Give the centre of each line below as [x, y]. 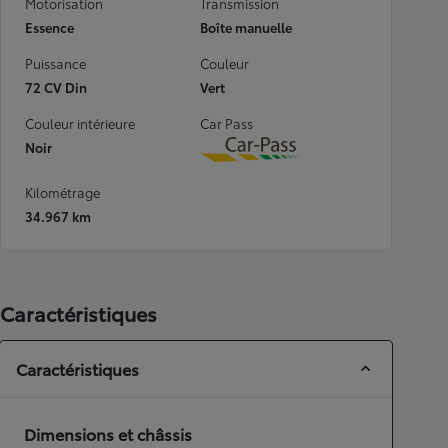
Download [288, 160]
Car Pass [226, 123]
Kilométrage [62, 191]
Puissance [55, 63]
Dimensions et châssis [108, 433]
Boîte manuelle [246, 27]
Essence [49, 27]
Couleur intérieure [80, 123]
